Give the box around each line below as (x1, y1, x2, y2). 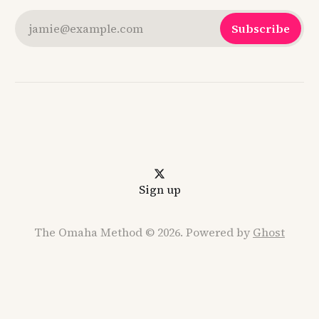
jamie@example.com (28, 20, 143, 36)
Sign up (138, 182, 181, 198)
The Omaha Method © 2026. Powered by (34, 224, 253, 241)
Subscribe (231, 20, 291, 36)
